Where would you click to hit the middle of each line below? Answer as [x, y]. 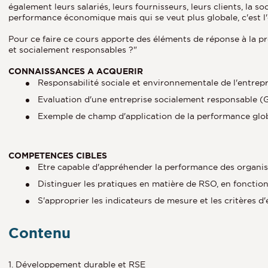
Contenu [39, 233]
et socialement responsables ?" [73, 49]
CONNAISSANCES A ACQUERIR [76, 71]
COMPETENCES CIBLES [58, 155]
